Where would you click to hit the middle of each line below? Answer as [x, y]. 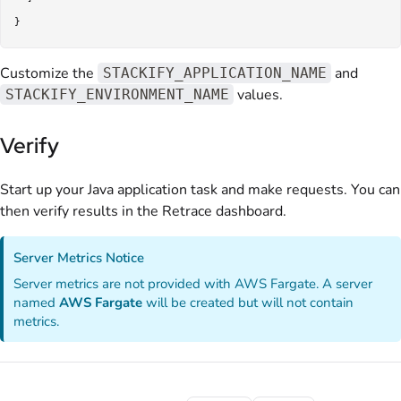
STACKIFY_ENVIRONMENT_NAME [117, 95]
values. [259, 95]
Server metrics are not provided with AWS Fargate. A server [193, 284]
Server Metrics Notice [79, 258]
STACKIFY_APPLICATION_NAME [214, 73]
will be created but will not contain [248, 303]
